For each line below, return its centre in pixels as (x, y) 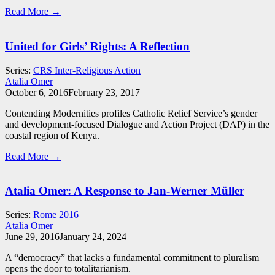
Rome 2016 (56, 215)
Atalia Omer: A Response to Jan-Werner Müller (125, 191)
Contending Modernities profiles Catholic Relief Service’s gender (131, 113)
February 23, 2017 (104, 92)
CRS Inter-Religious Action (87, 70)
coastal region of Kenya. (52, 135)
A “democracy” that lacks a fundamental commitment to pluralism (132, 258)
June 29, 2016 (32, 237)
